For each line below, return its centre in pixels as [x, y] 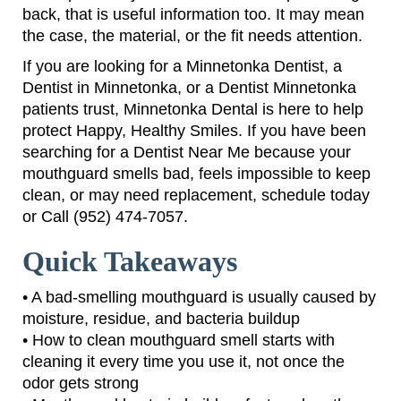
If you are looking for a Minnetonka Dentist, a [182, 66]
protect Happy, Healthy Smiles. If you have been [194, 130]
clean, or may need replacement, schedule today [196, 195]
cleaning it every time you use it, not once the [183, 361]
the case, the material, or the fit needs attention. [192, 35]
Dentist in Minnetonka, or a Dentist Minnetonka [189, 87]
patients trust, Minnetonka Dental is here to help [193, 109]
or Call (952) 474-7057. [105, 216]
